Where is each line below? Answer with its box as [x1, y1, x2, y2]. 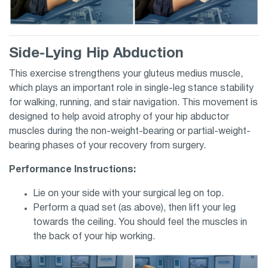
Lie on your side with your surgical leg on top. [33, 190, 226, 199]
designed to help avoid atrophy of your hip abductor [9, 113, 229, 122]
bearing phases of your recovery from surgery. [9, 142, 208, 151]
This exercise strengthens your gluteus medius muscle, [9, 70, 243, 79]
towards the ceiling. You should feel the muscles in [33, 218, 247, 227]
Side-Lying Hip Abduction [9, 47, 184, 61]
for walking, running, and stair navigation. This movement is [9, 99, 258, 108]
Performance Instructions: [9, 166, 138, 175]
